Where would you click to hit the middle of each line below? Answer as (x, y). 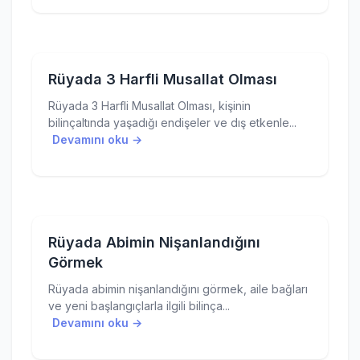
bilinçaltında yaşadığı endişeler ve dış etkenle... (172, 123)
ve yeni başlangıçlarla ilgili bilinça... (139, 306)
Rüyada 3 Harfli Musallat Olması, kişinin (149, 106)
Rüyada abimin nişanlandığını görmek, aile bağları (178, 289)
